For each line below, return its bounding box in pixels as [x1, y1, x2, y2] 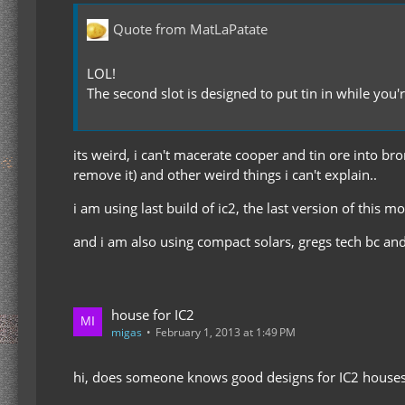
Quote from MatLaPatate [113, 20, 268, 39]
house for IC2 [111, 305, 194, 324]
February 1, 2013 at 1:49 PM [155, 324, 296, 340]
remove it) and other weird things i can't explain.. [73, 165, 377, 184]
